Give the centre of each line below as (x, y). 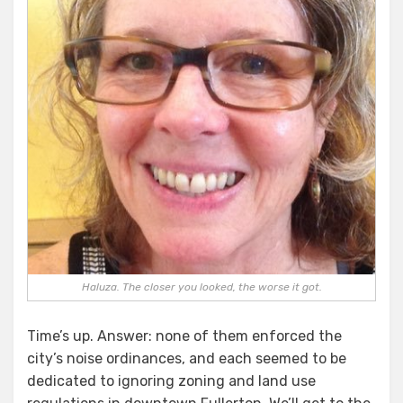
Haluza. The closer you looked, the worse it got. (201, 287)
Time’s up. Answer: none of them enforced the (184, 336)
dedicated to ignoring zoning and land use (171, 381)
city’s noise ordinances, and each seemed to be (187, 358)
